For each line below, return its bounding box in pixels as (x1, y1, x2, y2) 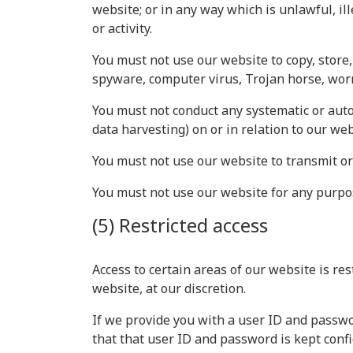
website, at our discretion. (92, 280, 246, 297)
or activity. (92, 20, 152, 37)
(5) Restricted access (92, 212, 268, 238)
